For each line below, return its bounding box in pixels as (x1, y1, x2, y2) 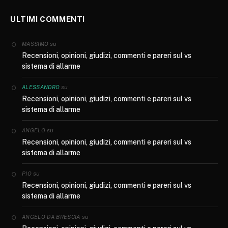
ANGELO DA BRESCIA (22, 213, 80, 220)
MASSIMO (22, 40, 49, 47)
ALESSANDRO (22, 83, 60, 90)
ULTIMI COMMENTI (10, 14, 85, 23)
